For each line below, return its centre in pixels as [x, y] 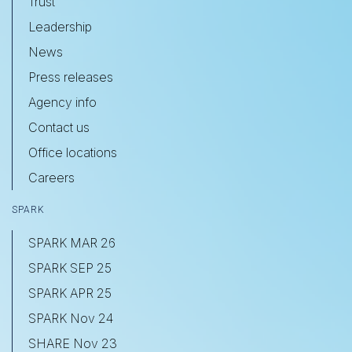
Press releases [71, 77]
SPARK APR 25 [70, 293]
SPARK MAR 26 [72, 243]
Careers [51, 178]
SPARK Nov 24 [71, 319]
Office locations [73, 153]
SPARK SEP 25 [70, 268]
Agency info [62, 103]
